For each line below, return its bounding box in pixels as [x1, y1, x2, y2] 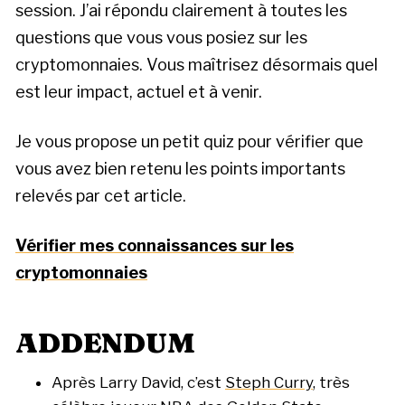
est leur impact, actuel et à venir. [15, 81, 262, 101]
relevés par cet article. [15, 185, 186, 205]
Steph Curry [225, 372, 313, 391]
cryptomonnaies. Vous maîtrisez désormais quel [15, 54, 378, 74]
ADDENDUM [15, 325, 195, 360]
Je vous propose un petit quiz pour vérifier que [15, 131, 363, 151]
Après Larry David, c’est [52, 372, 225, 391]
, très [313, 372, 350, 391]
